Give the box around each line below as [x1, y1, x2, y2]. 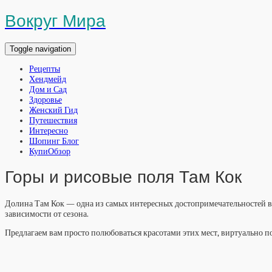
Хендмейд [29, 73, 66, 84]
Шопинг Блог [29, 135, 79, 146]
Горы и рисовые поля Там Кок [5, 168, 242, 187]
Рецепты [29, 63, 60, 74]
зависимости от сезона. [5, 209, 89, 219]
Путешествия [29, 115, 77, 126]
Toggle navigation [10, 44, 71, 53]
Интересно [29, 125, 68, 136]
